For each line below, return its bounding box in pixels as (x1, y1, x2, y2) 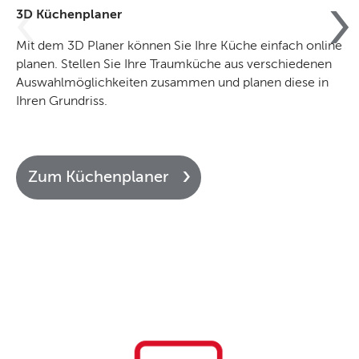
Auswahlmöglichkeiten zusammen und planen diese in (16, 76, 329, 90)
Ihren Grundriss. (16, 95, 107, 108)
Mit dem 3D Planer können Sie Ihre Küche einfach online (16, 39, 342, 53)
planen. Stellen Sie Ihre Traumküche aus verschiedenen (16, 58, 332, 71)
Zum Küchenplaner (28, 168, 169, 186)
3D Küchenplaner (16, 8, 122, 22)
